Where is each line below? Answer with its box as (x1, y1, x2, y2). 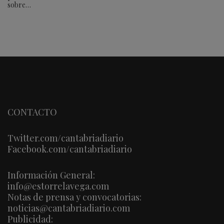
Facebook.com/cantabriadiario (7, 142, 132, 155)
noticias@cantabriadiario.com (7, 201, 130, 214)
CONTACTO (7, 105, 57, 118)
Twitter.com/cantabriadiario (7, 131, 123, 144)
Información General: (7, 168, 95, 181)
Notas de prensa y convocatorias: (7, 190, 141, 203)
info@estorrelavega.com (7, 179, 109, 192)
